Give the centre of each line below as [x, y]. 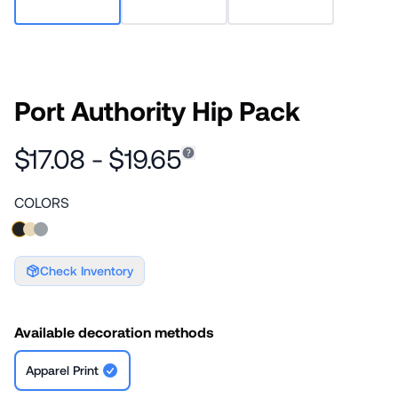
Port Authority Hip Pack [157, 110]
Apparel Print [62, 370]
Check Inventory [87, 271]
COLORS [42, 202]
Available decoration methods [114, 332]
